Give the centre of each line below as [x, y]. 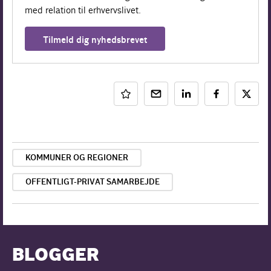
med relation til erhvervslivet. [83, 10]
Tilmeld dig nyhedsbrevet [95, 40]
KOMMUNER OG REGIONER [77, 158]
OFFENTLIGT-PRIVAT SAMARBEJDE [93, 182]
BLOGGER [56, 256]
